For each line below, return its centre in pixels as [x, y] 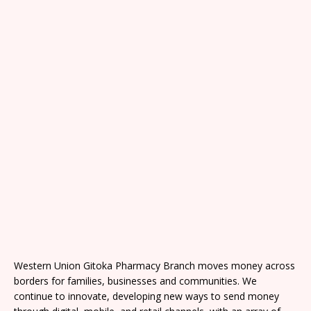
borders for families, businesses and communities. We [135, 280]
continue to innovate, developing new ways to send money [146, 296]
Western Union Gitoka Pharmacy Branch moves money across [154, 265]
